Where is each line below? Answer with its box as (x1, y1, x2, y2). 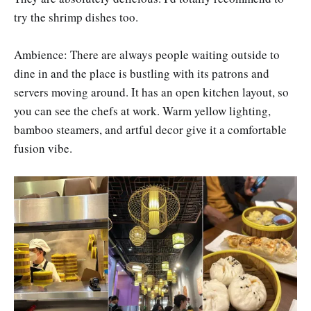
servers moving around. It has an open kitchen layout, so (14, 84, 289, 101)
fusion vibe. (14, 140, 72, 157)
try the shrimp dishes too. (14, 8, 138, 25)
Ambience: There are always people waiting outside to (14, 47, 280, 63)
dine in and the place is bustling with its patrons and (14, 65, 269, 82)
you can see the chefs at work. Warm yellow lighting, (14, 103, 271, 119)
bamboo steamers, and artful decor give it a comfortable (14, 121, 287, 138)
